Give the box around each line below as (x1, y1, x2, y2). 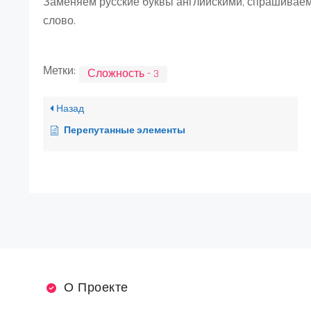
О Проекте (64, 280, 128, 296)
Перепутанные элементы (64, 124, 185, 137)
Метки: (43, 64, 76, 78)
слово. (43, 14, 76, 28)
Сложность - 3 (87, 67, 159, 81)
